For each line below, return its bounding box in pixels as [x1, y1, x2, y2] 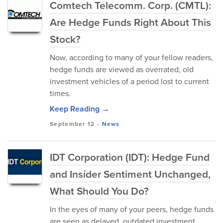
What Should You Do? [50, 183, 149, 199]
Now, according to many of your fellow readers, [50, 52, 213, 63]
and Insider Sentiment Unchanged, [50, 166, 211, 182]
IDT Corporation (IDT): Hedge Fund [50, 149, 210, 165]
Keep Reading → [50, 103, 110, 114]
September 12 [50, 119, 95, 128]
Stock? [50, 31, 81, 47]
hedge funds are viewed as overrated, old [50, 64, 194, 75]
